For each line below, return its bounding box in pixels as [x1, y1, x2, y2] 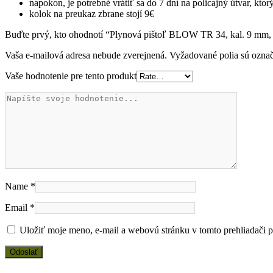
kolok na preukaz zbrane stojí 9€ [29, 8, 154, 19]
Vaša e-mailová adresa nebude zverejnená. [5, 49, 167, 60]
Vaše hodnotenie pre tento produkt [5, 70, 136, 81]
